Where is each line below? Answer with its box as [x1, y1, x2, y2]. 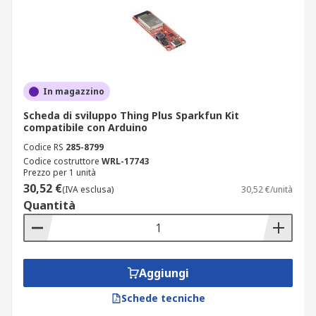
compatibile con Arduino [23, 121, 147, 134]
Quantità [23, 197, 75, 213]
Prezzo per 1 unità [23, 166, 96, 178]
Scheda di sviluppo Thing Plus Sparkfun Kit [23, 109, 239, 122]
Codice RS [23, 141, 63, 153]
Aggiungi [138, 265, 189, 281]
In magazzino [43, 85, 104, 97]
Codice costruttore [23, 155, 99, 167]
